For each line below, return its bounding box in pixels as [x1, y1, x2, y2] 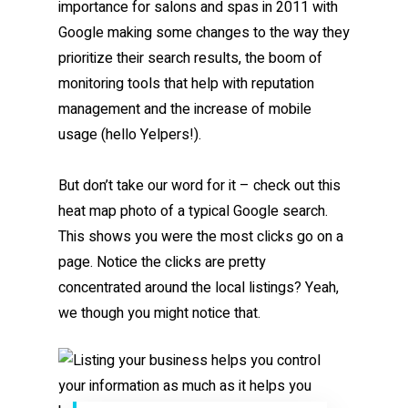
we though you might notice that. [58, 302, 260, 324]
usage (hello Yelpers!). [58, 124, 201, 146]
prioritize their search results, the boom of [58, 47, 322, 69]
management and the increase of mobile [58, 98, 311, 120]
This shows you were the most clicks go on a [58, 226, 343, 248]
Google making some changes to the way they [58, 22, 350, 44]
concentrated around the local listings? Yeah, [58, 277, 339, 299]
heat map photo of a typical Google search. [58, 200, 328, 222]
